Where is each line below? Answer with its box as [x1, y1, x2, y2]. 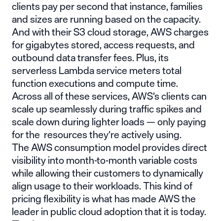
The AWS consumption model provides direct [12, 139, 207, 155]
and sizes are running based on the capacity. [12, 10, 201, 27]
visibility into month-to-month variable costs [12, 151, 197, 168]
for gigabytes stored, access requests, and [12, 36, 195, 53]
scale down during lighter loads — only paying [12, 113, 206, 130]
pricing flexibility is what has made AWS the [12, 190, 196, 207]
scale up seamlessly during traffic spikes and [12, 100, 202, 117]
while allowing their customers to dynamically [12, 164, 203, 181]
